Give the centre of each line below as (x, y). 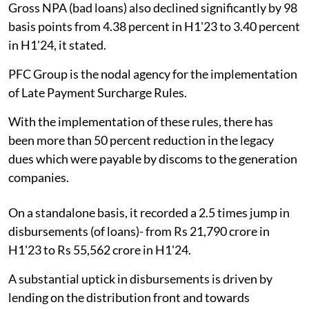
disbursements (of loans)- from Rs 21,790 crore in (139, 231)
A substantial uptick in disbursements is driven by (140, 279)
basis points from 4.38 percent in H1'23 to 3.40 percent (154, 27)
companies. (39, 178)
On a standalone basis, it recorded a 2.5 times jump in (149, 213)
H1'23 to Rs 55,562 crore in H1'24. (100, 250)
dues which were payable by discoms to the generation (153, 159)
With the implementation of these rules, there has (141, 122)
